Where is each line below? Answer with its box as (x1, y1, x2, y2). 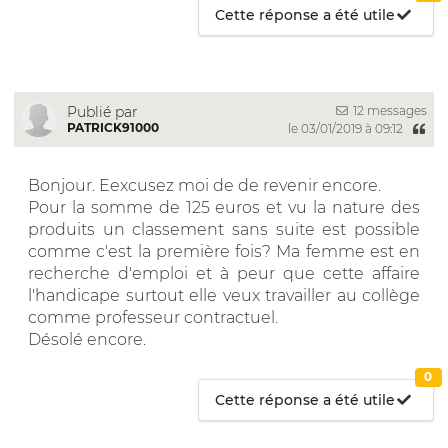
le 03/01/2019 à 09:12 (287, 120, 406, 136)
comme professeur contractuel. (28, 307, 278, 327)
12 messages (350, 102, 427, 118)
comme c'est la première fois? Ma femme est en (28, 241, 420, 261)
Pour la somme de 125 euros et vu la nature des (28, 197, 420, 217)
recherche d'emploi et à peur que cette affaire (28, 263, 420, 283)
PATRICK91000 (67, 119, 159, 135)
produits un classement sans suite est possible (28, 219, 420, 239)
